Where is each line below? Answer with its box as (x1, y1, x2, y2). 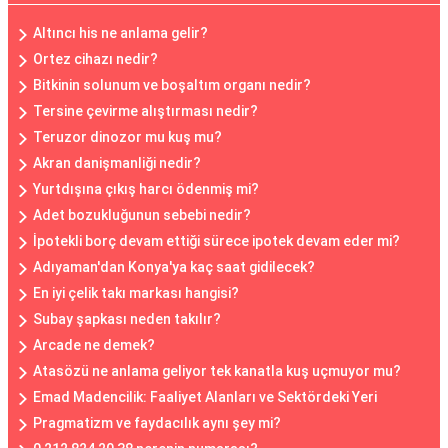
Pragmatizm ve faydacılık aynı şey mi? (33, 415, 281, 431)
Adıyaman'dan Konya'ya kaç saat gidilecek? (33, 259, 315, 275)
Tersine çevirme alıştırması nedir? (33, 103, 258, 119)
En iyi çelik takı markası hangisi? (33, 285, 239, 301)
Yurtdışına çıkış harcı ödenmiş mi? (33, 181, 259, 197)
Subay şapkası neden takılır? (33, 311, 221, 327)
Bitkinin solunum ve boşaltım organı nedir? (33, 77, 311, 93)
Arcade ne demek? (33, 337, 155, 353)
